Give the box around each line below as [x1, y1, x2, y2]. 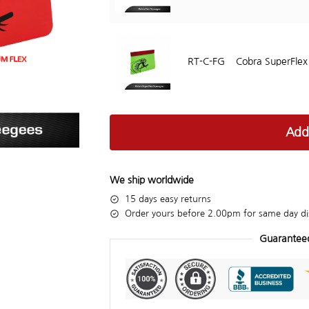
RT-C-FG [187, 57, 225, 67]
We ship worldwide [109, 175, 194, 185]
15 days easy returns [124, 194, 211, 203]
